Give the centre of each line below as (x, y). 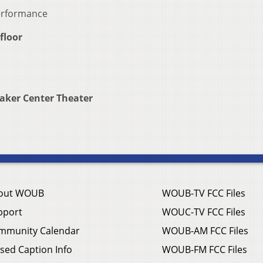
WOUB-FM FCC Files (205, 250)
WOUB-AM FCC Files (205, 231)
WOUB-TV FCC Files (204, 193)
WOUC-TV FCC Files (204, 212)
